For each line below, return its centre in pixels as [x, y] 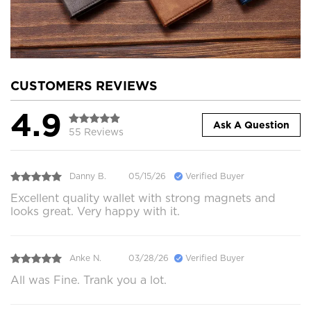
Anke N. [85, 258]
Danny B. [88, 176]
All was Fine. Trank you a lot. [89, 280]
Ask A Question [251, 125]
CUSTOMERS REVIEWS [84, 85]
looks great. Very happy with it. [95, 211]
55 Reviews [96, 132]
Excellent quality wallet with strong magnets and [143, 198]
